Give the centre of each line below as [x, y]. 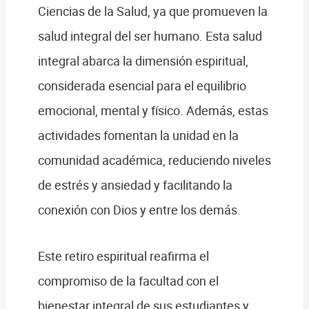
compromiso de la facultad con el [128, 281]
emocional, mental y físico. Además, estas [153, 110]
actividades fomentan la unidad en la [138, 135]
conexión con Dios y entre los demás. [140, 209]
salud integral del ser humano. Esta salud [150, 36]
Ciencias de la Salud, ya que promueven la [152, 11]
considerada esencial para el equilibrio [142, 85]
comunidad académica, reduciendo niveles [154, 160]
